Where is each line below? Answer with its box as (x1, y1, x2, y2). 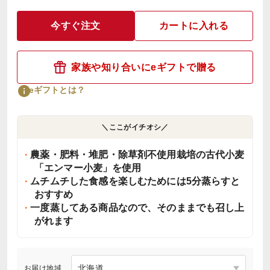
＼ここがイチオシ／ (101, 123, 169, 131)
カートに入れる (159, 20, 229, 31)
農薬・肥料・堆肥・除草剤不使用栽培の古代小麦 (28, 149, 245, 160)
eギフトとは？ (29, 84, 85, 95)
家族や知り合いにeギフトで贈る (71, 61, 216, 72)
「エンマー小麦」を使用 (34, 163, 142, 173)
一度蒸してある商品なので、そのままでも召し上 (28, 202, 245, 213)
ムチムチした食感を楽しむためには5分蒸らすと (28, 176, 240, 186)
